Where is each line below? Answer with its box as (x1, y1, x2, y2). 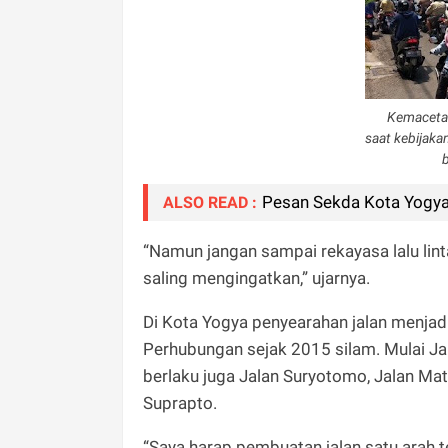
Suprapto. (143, 392, 217, 413)
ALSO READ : (163, 192, 257, 212)
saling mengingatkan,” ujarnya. (143, 267, 370, 288)
